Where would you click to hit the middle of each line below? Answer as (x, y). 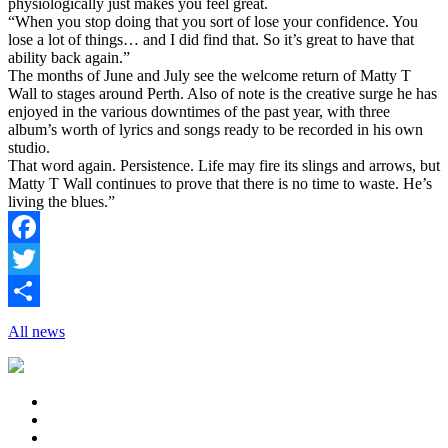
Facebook (39, 258)
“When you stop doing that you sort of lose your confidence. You (213, 21)
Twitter (30, 290)
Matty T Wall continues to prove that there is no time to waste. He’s (220, 183)
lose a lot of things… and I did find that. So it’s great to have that (211, 39)
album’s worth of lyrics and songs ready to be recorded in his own (215, 129)
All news (36, 331)
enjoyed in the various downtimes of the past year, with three (199, 111)
